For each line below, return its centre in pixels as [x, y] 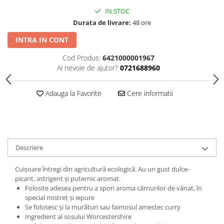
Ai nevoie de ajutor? [87, 67]
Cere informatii [149, 93]
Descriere [29, 147]
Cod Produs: [81, 57]
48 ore [141, 22]
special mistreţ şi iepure [60, 197]
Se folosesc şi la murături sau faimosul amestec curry [103, 207]
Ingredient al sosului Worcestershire [78, 216]
